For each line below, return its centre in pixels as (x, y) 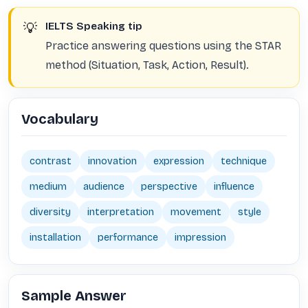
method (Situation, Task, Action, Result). (147, 65)
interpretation (121, 212)
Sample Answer (74, 296)
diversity (50, 212)
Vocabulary (60, 119)
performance (128, 238)
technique (244, 161)
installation (55, 238)
